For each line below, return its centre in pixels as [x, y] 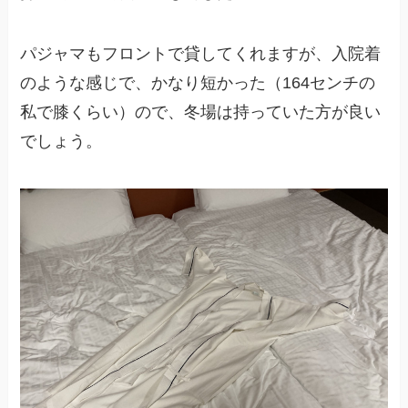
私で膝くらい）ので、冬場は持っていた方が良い [201, 112]
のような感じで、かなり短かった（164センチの [198, 83]
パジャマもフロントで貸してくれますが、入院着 [201, 54]
